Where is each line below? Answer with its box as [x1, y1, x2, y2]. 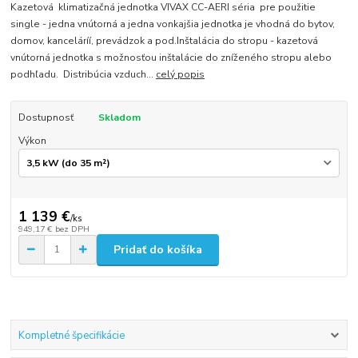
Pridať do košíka [113, 241, 202, 257]
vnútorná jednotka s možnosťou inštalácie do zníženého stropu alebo [10, 51, 332, 65]
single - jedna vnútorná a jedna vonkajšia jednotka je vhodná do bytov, [10, 18, 336, 31]
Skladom [97, 111, 141, 125]
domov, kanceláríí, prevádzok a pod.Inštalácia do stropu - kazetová [10, 34, 319, 48]
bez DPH [54, 222, 89, 235]
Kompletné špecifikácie [18, 328, 125, 343]
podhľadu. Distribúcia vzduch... [10, 68, 157, 82]
